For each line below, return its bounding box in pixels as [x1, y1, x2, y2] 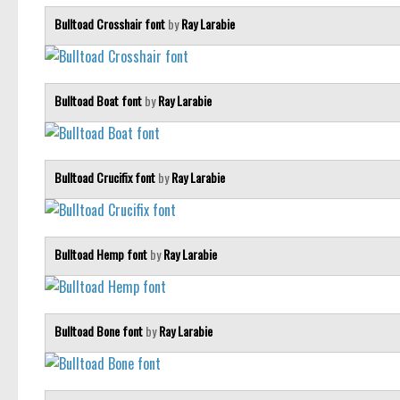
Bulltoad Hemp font [54, 245, 150, 264]
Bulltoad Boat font [54, 91, 145, 111]
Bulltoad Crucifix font [54, 168, 158, 187]
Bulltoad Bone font [54, 321, 146, 341]
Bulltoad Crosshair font [54, 14, 168, 34]
